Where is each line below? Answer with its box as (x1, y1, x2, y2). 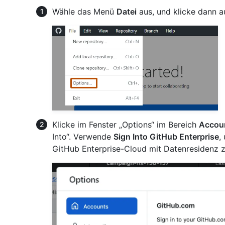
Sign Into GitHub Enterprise (114, 131, 219, 142)
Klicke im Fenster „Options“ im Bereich (52, 119, 199, 130)
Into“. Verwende (52, 131, 114, 142)
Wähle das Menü (52, 6, 117, 17)
